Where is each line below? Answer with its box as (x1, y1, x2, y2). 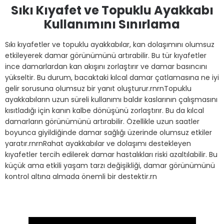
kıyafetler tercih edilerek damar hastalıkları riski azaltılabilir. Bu (5, 149, 217, 159)
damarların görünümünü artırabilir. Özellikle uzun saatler (5, 116, 199, 126)
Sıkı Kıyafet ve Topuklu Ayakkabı (10, 2, 213, 18)
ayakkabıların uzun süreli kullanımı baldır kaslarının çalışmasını (5, 94, 217, 104)
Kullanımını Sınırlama (44, 16, 180, 32)
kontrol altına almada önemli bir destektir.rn (5, 171, 157, 181)
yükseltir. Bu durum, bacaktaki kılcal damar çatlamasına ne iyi (5, 72, 219, 82)
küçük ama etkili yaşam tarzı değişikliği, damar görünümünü (5, 160, 215, 170)
